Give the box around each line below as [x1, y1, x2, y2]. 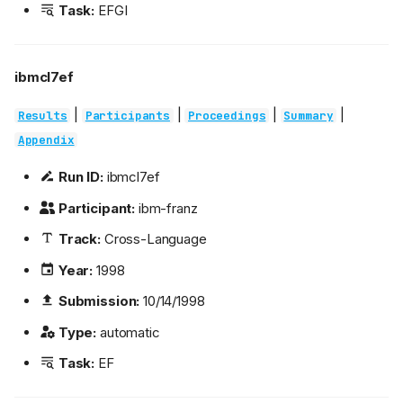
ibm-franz [135, 199, 198, 217]
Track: [58, 230, 101, 248]
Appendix [17, 132, 75, 148]
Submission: [58, 292, 140, 310]
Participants [85, 108, 170, 124]
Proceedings [188, 108, 266, 124]
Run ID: [58, 168, 103, 186]
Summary [283, 108, 334, 124]
